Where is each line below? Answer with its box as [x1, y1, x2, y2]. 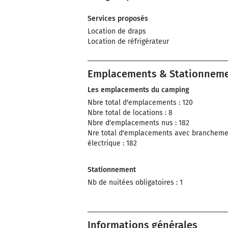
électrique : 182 [88, 139, 137, 148]
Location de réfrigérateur [88, 37, 169, 46]
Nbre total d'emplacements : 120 [88, 98, 193, 107]
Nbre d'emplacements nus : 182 [88, 119, 189, 127]
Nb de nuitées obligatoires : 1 [88, 178, 183, 187]
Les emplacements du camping [88, 85, 189, 94]
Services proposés [88, 14, 148, 23]
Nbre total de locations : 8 [88, 108, 173, 117]
